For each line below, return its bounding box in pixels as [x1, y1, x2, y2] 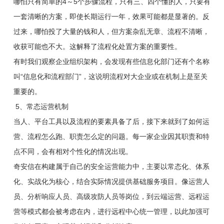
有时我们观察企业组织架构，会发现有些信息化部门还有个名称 [13, 57, 209, 65]
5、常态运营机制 [13, 102, 68, 110]
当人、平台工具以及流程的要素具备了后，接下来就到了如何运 [13, 117, 209, 125]
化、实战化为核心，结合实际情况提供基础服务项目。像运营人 [13, 177, 209, 185]
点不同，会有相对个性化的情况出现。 [13, 147, 132, 155]
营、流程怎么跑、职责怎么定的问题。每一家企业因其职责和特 [13, 132, 209, 140]
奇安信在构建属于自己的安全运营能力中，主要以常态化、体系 [13, 162, 209, 170]
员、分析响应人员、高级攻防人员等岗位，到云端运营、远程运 [13, 192, 209, 200]
